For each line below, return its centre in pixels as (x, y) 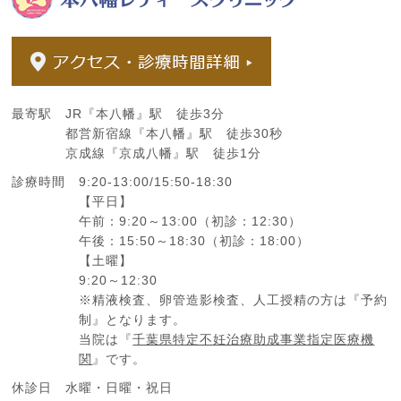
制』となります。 (133, 320)
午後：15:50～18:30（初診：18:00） (195, 241)
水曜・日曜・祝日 (119, 388)
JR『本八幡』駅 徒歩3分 (145, 114)
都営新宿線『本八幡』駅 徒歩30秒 (175, 134)
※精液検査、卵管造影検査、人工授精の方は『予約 (234, 300)
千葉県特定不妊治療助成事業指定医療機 (254, 340)
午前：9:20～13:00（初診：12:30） (191, 222)
